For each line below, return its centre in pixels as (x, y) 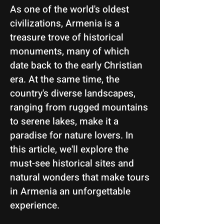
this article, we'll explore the (69, 149)
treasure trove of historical (67, 37)
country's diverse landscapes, (73, 93)
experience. (35, 205)
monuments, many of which (70, 51)
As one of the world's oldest (69, 9)
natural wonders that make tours (80, 177)
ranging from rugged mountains (79, 107)
